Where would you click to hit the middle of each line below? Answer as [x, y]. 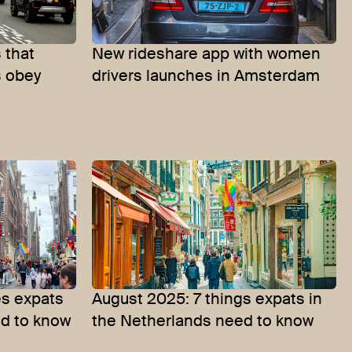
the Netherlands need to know [203, 322]
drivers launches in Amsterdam [206, 77]
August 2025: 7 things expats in [207, 300]
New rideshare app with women [206, 55]
